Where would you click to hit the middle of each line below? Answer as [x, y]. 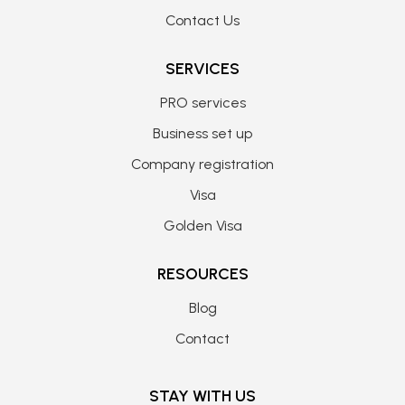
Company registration [202, 165]
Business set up [202, 134]
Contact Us [202, 21]
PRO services [202, 103]
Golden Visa [202, 226]
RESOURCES [202, 274]
